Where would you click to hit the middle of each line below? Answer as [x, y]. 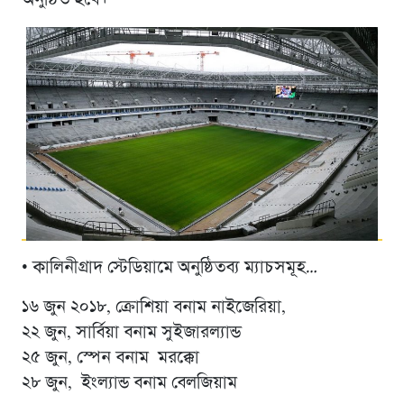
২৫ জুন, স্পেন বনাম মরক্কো [110, 358]
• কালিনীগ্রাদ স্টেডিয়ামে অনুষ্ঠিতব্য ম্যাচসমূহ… [169, 268]
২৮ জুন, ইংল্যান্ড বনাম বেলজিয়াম [129, 383]
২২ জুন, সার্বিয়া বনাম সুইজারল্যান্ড [131, 333]
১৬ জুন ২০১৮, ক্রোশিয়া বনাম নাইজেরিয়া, [153, 308]
